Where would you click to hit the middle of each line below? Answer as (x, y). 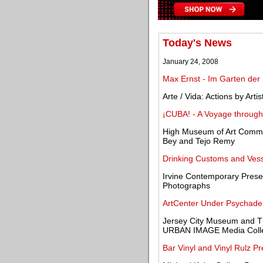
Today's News (197, 43)
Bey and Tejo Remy (199, 141)
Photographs (186, 186)
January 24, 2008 (190, 62)
